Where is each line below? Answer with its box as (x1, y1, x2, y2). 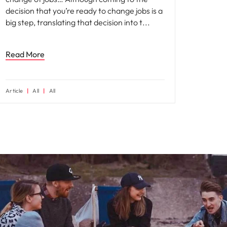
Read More (6, 49, 45, 59)
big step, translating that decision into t (6, 17, 144, 27)
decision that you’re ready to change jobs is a (6, 6, 163, 16)
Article (6, 87, 23, 94)
